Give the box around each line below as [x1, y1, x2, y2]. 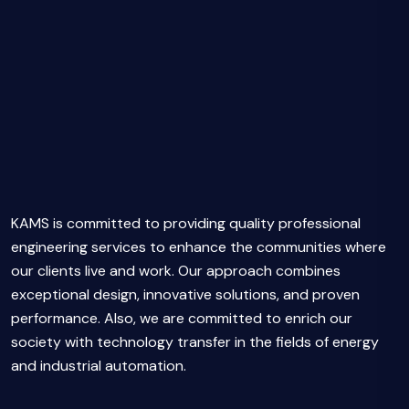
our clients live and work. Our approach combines [11, 261, 341, 280]
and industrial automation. [11, 356, 186, 375]
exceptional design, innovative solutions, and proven [11, 285, 360, 304]
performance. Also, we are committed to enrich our [11, 309, 352, 328]
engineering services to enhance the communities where [11, 237, 386, 257]
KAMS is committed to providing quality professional [11, 214, 361, 233]
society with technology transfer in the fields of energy [11, 332, 379, 351]
